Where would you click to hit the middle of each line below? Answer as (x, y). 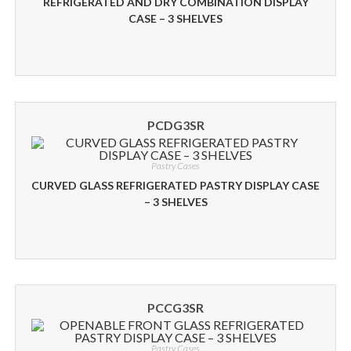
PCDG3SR (175, 125)
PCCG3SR (175, 308)
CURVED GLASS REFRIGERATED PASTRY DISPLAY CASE (175, 185)
